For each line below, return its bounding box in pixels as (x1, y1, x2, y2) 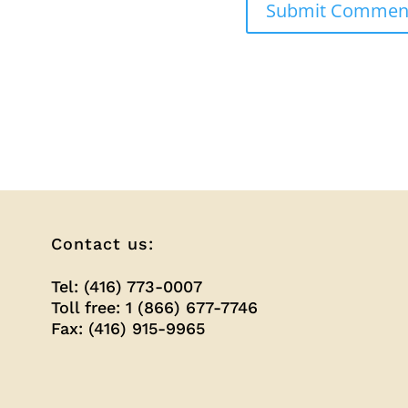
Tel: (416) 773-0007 (50, 277, 202, 297)
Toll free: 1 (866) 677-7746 (50, 298, 258, 318)
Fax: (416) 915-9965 (50, 319, 205, 339)
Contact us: (50, 234, 154, 253)
